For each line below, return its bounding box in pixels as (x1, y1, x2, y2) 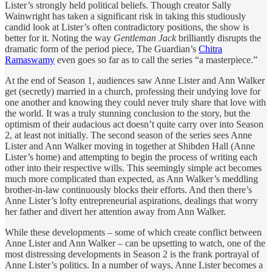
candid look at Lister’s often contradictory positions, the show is (5, 21, 249, 32)
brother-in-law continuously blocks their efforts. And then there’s (5, 184, 252, 195)
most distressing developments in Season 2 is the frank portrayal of (5, 248, 259, 259)
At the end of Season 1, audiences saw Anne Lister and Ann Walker (5, 75, 265, 86)
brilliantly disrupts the (178, 32, 261, 43)
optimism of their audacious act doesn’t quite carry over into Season (5, 118, 263, 129)
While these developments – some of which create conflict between (5, 226, 262, 237)
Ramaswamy (5, 54, 55, 65)
